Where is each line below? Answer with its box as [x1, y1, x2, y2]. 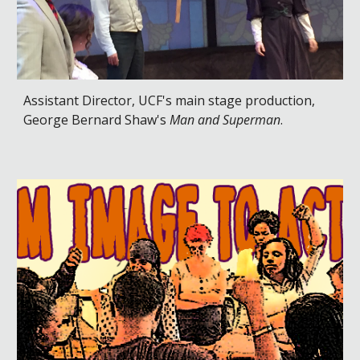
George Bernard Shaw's [23, 110, 170, 129]
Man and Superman [170, 110, 281, 129]
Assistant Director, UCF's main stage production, [23, 91, 316, 109]
